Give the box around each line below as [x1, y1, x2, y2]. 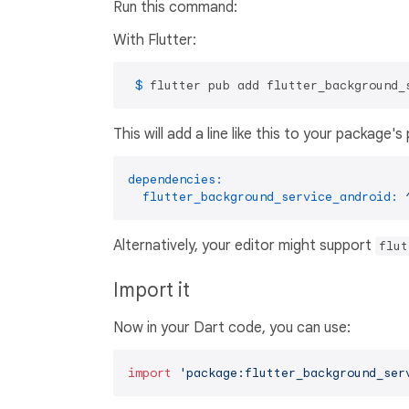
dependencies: [128, 172, 223, 188]
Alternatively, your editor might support [113, 236, 375, 256]
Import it [113, 278, 190, 303]
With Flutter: [113, 31, 196, 50]
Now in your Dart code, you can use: [113, 319, 351, 338]
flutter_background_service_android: [142, 189, 398, 205]
